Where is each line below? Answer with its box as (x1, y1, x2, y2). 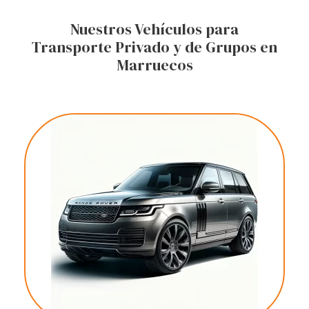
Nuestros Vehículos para (70, 19, 239, 40)
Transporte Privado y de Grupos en (32, 37, 277, 58)
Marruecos (116, 54, 193, 76)
